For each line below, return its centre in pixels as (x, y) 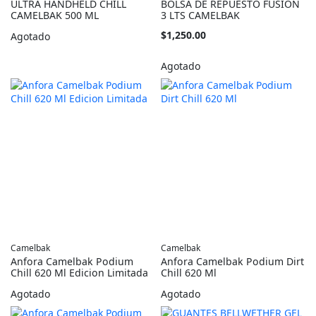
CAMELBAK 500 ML (55, 15)
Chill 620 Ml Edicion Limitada (79, 273)
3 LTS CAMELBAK (201, 15)
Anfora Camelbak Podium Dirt (233, 262)
